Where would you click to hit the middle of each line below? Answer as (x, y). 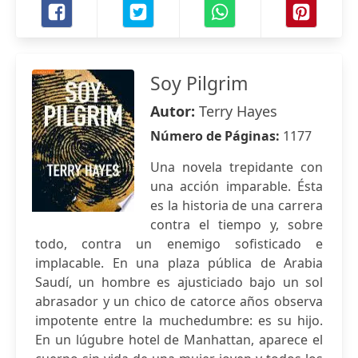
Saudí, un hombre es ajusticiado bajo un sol (179, 282)
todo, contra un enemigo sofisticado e (179, 244)
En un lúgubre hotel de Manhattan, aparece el (179, 340)
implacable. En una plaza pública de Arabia (179, 263)
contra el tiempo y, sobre (237, 225)
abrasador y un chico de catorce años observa (179, 301)
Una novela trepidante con (237, 167)
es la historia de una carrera (237, 205)
